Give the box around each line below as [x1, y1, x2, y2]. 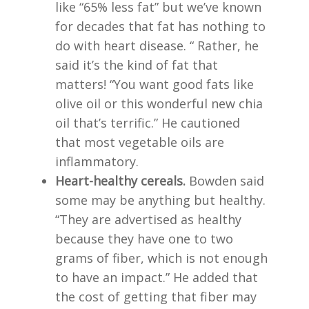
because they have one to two [55, 230, 233, 247]
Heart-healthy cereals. [55, 172, 186, 189]
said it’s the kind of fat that [55, 56, 218, 73]
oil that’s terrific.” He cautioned [55, 114, 240, 131]
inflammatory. [55, 152, 139, 170]
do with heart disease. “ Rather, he [55, 37, 259, 54]
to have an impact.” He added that [55, 268, 258, 286]
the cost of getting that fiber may [55, 288, 257, 305]
